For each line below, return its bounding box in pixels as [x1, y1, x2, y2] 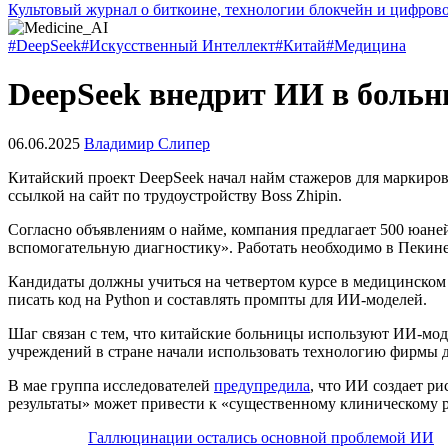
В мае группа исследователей [8, 376, 214, 394]
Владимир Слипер [84, 134, 210, 152]
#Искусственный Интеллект [81, 37, 275, 54]
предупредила [214, 376, 310, 394]
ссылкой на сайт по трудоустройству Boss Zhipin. [8, 186, 342, 204]
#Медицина [326, 37, 406, 54]
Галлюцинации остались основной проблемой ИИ [88, 428, 434, 446]
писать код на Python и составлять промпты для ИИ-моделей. [8, 290, 431, 308]
